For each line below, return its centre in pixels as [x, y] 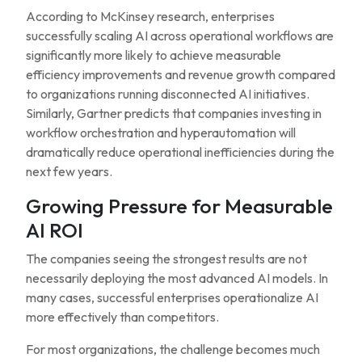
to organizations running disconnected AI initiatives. [168, 94]
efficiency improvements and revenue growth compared [181, 74]
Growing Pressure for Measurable [179, 206]
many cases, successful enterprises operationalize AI [172, 297]
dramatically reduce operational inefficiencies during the [180, 152]
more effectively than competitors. [122, 317]
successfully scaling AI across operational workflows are [180, 36]
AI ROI [55, 230]
